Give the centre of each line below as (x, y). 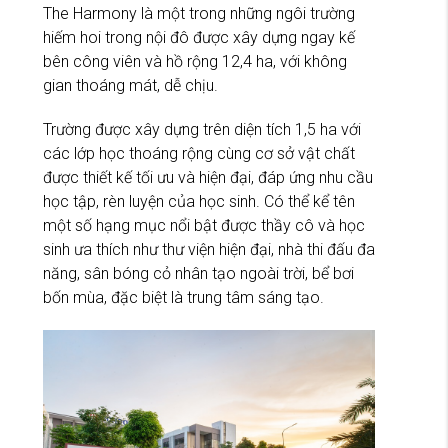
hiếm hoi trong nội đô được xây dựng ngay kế (199, 37)
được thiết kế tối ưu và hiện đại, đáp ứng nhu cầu (208, 177)
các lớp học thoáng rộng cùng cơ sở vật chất (199, 153)
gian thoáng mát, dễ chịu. (130, 85)
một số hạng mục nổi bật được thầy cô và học (204, 225)
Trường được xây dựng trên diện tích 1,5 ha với (202, 129)
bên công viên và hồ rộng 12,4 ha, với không (195, 61)
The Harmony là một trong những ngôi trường (199, 13)
